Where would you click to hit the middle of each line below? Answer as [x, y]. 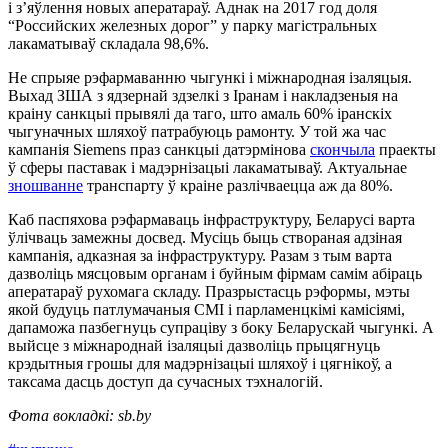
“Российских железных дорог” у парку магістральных [192, 25]
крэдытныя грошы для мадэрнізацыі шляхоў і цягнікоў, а [200, 363]
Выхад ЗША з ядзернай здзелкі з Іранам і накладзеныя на [203, 95]
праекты [405, 149]
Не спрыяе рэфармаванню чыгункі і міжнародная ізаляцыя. [210, 77]
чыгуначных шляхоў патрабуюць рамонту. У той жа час [197, 131]
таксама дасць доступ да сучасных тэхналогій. [167, 381]
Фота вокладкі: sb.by [79, 415]
